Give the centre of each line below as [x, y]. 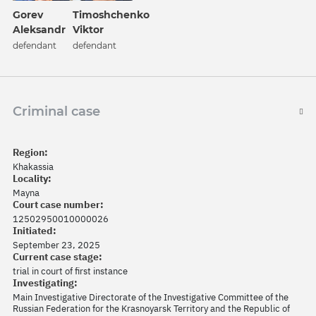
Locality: [32, 178]
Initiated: [35, 231]
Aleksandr [39, 30]
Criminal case [56, 111]
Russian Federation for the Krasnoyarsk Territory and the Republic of [151, 309]
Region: [30, 152]
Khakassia [33, 167]
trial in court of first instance [70, 271]
